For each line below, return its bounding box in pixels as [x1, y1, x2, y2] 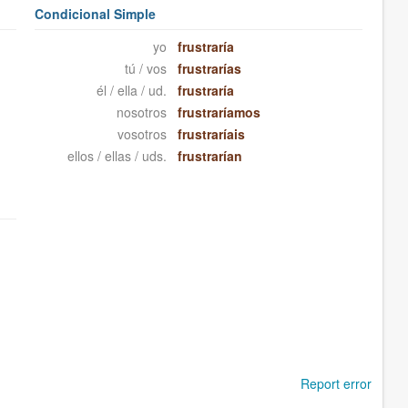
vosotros [117, 125, 167, 144]
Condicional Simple [35, 5, 157, 24]
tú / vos [124, 59, 167, 78]
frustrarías [177, 59, 241, 78]
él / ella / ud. [96, 81, 167, 100]
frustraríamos [177, 103, 260, 122]
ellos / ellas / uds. [66, 147, 167, 166]
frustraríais [177, 125, 245, 144]
